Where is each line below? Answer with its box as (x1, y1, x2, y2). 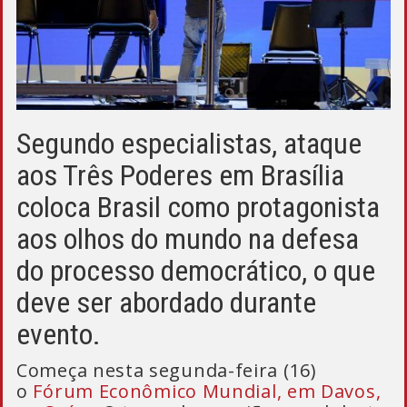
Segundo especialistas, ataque (16, 126, 362, 161)
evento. (16, 317, 101, 352)
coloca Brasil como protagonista (16, 190, 380, 224)
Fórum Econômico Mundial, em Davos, (33, 379, 382, 403)
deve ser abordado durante (16, 285, 316, 320)
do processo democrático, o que (16, 253, 375, 288)
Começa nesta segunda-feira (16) (16, 358, 317, 382)
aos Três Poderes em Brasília (16, 158, 344, 193)
